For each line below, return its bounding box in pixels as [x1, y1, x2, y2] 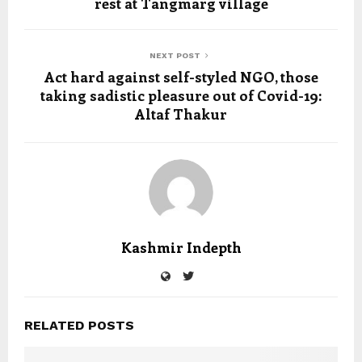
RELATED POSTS [24, 318, 134, 333]
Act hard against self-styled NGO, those [44, 67, 318, 86]
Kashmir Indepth [120, 238, 242, 257]
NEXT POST [149, 51, 200, 60]
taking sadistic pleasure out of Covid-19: [40, 86, 322, 105]
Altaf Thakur [135, 104, 227, 124]
